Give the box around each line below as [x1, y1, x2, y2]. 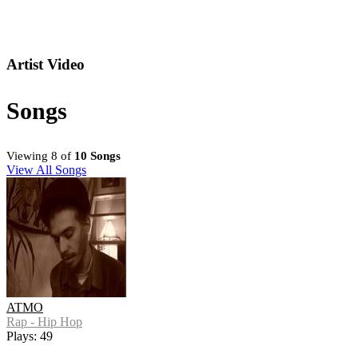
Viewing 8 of [6, 149, 74, 163]
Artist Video [6, 56, 85, 74]
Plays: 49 [6, 329, 53, 344]
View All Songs [6, 163, 86, 177]
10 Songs [74, 149, 121, 163]
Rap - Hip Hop [6, 315, 82, 329]
